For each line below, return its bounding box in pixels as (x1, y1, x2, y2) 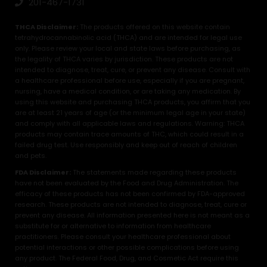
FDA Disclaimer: (15, 167, 71, 177)
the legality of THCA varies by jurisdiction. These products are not (15, 54, 233, 64)
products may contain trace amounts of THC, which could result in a (15, 129, 244, 139)
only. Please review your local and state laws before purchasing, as (15, 44, 241, 53)
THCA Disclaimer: (15, 22, 78, 32)
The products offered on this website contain (78, 22, 230, 32)
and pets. (15, 151, 46, 160)
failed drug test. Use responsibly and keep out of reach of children (15, 140, 237, 150)
